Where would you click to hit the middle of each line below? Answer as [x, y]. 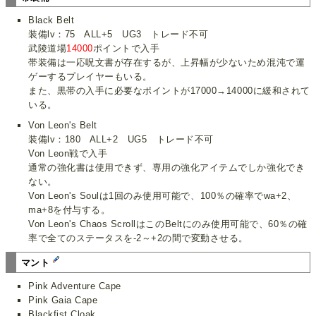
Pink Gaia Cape [63, 300]
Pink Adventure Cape [75, 286]
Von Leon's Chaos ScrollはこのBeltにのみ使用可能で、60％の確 [168, 224]
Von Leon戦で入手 [68, 154]
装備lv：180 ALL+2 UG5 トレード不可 [121, 140]
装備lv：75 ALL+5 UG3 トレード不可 [119, 35]
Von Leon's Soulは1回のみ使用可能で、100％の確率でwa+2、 [163, 196]
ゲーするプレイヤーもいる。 [90, 77]
